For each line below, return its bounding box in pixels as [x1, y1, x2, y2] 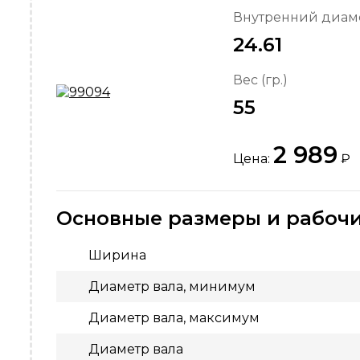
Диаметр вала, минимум [88, 279, 256, 294]
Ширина [88, 247, 146, 263]
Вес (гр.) [233, 72, 288, 88]
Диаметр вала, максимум [88, 310, 260, 325]
